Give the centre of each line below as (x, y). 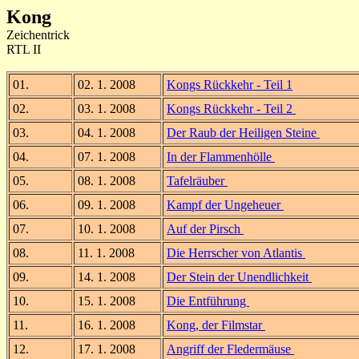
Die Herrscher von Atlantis (236, 253)
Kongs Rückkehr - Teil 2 (231, 109)
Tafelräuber (197, 181)
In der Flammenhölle (221, 157)
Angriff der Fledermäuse (230, 349)
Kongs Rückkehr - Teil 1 (230, 85)
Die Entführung (208, 301)
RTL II (24, 49)
